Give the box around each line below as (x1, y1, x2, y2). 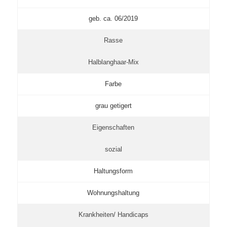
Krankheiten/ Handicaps (78, 210, 148, 218)
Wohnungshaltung (87, 188, 140, 197)
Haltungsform (94, 167, 133, 175)
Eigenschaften (92, 123, 135, 131)
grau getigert (95, 101, 132, 109)
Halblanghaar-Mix (88, 58, 139, 66)
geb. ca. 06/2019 (89, 14, 138, 22)
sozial (104, 145, 122, 153)
